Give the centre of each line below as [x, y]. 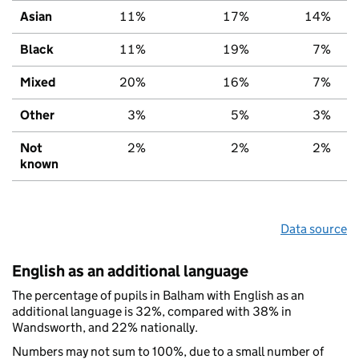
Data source [314, 228]
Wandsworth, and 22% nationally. [105, 327]
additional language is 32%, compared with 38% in [152, 311]
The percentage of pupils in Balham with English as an [158, 295]
